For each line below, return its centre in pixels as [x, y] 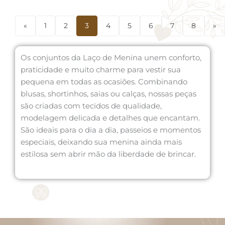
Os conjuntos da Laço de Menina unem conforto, [111, 58]
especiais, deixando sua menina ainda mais [101, 142]
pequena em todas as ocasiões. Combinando [104, 82]
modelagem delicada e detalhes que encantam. [110, 118]
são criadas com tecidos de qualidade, [91, 106]
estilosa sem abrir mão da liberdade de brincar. [108, 154]
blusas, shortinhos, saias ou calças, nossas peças [108, 94]
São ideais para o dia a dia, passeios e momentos [111, 130]
